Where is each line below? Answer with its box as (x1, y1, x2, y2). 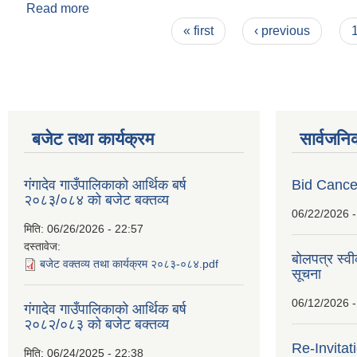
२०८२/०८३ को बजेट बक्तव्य (24, 316, 169, 332)
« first (182, 24, 214, 37)
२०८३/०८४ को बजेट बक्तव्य (24, 192, 169, 208)
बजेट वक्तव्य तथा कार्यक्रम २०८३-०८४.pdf (40, 257, 218, 270)
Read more (26, 2, 89, 15)
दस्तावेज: (24, 240, 61, 253)
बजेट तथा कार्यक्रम (32, 129, 154, 149)
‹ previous (254, 24, 311, 37)
